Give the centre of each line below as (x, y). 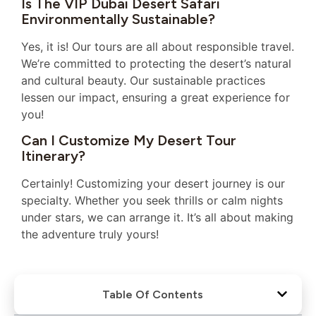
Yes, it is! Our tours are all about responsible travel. (158, 46)
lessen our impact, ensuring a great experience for (156, 97)
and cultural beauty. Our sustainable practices (143, 80)
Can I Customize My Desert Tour (129, 141)
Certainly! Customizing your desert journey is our (153, 184)
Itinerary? (53, 156)
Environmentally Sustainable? (118, 19)
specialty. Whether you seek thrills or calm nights (152, 201)
